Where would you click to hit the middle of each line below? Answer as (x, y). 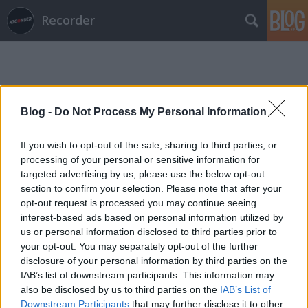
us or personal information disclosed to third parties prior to (149, 231)
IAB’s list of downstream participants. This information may (147, 275)
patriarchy (92, 150)
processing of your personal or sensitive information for (140, 159)
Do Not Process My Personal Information (161, 111)
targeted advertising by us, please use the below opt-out (143, 174)
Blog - (37, 111)
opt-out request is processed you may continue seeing (139, 202)
